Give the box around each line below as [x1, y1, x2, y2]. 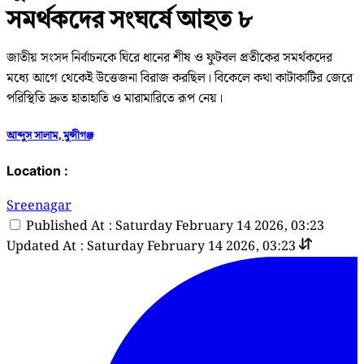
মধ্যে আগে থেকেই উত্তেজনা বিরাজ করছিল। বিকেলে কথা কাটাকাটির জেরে [6, 67, 353, 89]
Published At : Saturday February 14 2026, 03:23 [26, 216, 324, 237]
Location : [6, 162, 68, 180]
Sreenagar [6, 196, 71, 217]
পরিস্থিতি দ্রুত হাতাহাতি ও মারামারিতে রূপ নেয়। [6, 88, 223, 109]
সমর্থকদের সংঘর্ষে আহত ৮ [6, 3, 252, 33]
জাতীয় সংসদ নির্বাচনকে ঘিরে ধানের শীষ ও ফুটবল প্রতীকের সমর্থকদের [6, 47, 332, 68]
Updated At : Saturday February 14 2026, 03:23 [6, 236, 296, 258]
